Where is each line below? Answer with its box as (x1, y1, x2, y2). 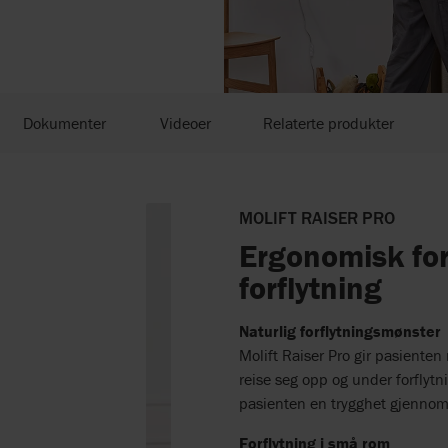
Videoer (160, 113, 211, 134)
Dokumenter (23, 113, 106, 134)
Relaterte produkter (263, 113, 394, 134)
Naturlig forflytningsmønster (239, 320, 441, 341)
